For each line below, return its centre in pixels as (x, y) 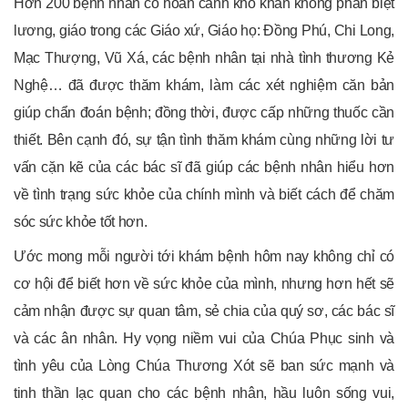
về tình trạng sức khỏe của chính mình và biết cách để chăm (204, 194)
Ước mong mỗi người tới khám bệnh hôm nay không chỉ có (204, 256)
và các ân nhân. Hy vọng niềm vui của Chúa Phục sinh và (204, 338)
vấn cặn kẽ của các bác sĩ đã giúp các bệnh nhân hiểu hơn (204, 167)
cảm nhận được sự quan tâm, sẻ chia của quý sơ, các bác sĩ (204, 311)
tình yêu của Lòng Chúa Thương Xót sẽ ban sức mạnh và (204, 365)
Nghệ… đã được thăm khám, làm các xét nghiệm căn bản (204, 85)
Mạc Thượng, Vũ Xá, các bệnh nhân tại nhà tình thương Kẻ (204, 57)
